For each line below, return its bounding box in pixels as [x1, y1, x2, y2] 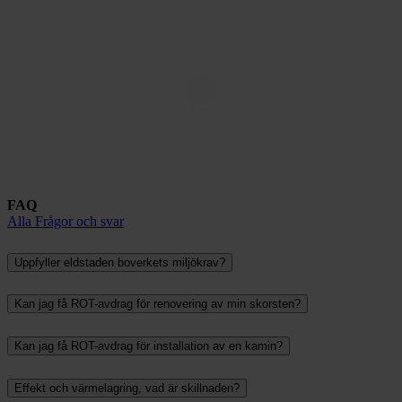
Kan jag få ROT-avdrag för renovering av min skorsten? [14, 297, 301, 311]
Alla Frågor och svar [7, 213, 124, 229]
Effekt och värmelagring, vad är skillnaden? [14, 381, 240, 396]
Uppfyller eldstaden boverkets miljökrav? [14, 255, 225, 269]
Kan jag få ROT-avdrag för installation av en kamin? [14, 339, 283, 354]
